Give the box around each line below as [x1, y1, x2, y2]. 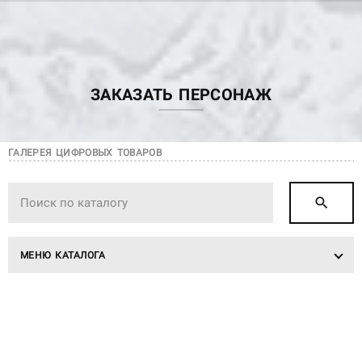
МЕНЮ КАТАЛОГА [20, 249, 106, 261]
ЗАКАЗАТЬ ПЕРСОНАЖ [90, 85, 272, 104]
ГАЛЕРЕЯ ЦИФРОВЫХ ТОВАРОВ [8, 147, 162, 159]
